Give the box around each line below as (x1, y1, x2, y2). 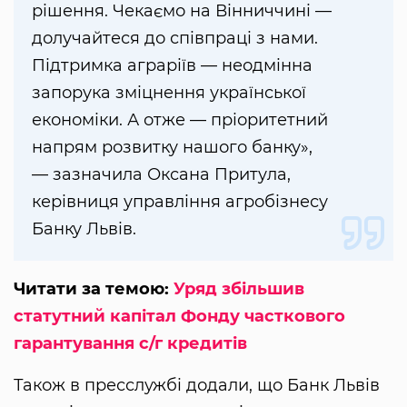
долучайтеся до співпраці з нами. (32, 27, 318, 48)
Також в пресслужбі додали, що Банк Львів (14, 374, 380, 395)
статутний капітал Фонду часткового (14, 305, 345, 326)
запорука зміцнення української (32, 82, 306, 103)
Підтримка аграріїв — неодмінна (32, 55, 313, 75)
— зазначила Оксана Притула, (32, 164, 291, 184)
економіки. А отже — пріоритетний (32, 109, 328, 130)
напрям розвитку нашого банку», (32, 136, 313, 157)
